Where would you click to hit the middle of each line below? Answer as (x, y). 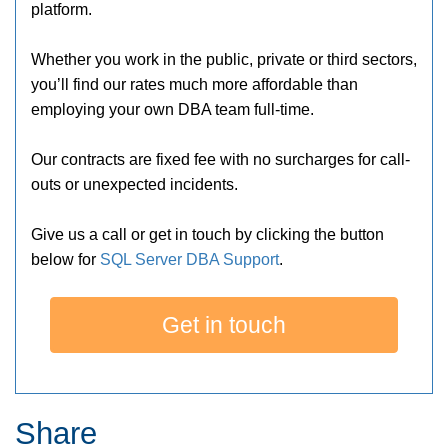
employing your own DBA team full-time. (172, 109)
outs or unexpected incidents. (134, 184)
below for (65, 259)
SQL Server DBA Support (189, 259)
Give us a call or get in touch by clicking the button (207, 234)
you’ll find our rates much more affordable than (194, 84)
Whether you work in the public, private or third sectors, (224, 59)
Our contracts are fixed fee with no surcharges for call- (220, 159)
